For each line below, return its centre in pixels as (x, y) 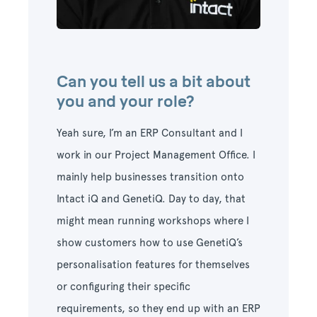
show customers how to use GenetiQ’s (150, 243)
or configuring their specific (123, 287)
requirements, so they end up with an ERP (158, 309)
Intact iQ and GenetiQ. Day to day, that (151, 199)
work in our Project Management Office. (155, 155)
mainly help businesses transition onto (150, 177)
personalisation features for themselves (153, 265)
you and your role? (127, 102)
